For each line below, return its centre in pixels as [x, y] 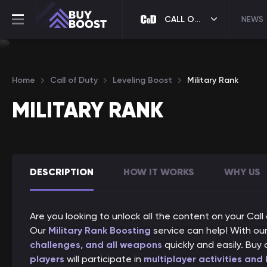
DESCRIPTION [62, 172]
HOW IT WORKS [159, 172]
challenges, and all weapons [96, 245]
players [47, 259]
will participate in [104, 259]
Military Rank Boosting [100, 230]
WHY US [242, 172]
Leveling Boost [142, 80]
